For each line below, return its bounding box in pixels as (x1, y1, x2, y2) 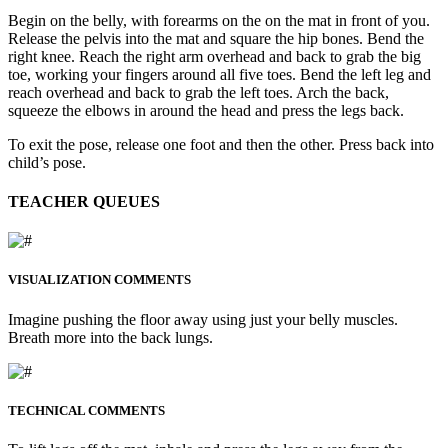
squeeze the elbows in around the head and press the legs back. (8, 101, 404, 119)
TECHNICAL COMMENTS (8, 402, 165, 418)
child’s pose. (8, 153, 86, 171)
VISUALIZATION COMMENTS (8, 272, 191, 288)
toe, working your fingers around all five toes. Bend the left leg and (8, 65, 431, 83)
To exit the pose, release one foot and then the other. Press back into (8, 135, 434, 153)
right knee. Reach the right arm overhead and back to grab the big (8, 47, 421, 65)
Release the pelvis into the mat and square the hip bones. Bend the (8, 29, 424, 47)
